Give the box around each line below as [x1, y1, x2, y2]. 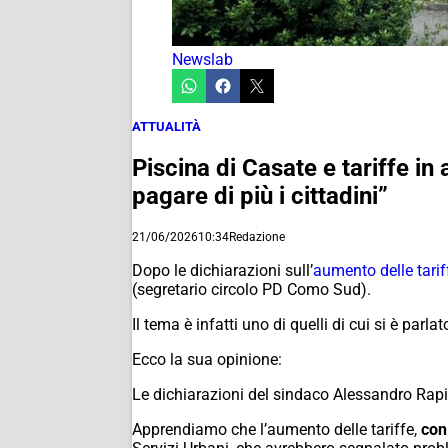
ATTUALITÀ [132, 119, 201, 134]
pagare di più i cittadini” [132, 181, 388, 210]
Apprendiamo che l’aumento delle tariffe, [132, 419, 421, 439]
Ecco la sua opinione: [132, 349, 282, 369]
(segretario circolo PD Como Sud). [132, 279, 371, 299]
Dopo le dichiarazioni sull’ [132, 260, 313, 280]
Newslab [172, 50, 233, 69]
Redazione [229, 229, 285, 244]
